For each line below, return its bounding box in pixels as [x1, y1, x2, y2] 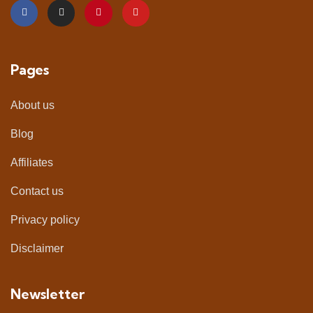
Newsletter [10, 285, 85, 303]
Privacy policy [10, 214, 80, 226]
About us [10, 99, 54, 111]
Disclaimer [10, 242, 64, 254]
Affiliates [10, 156, 53, 168]
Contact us [10, 185, 64, 197]
